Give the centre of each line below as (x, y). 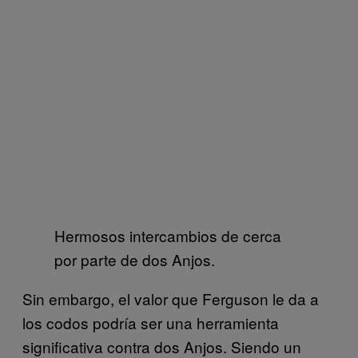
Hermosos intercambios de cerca (168, 235)
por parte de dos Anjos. (135, 259)
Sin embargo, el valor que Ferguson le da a (171, 298)
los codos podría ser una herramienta (151, 322)
